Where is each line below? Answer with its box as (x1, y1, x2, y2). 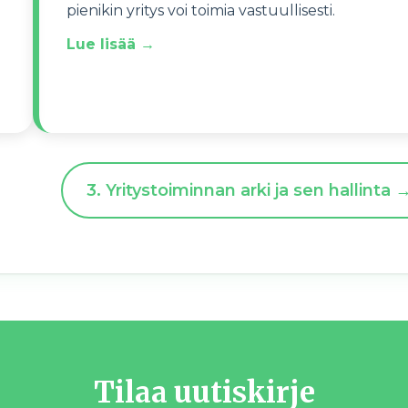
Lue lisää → (66, 36, 155, 53)
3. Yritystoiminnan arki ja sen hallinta (86, 180, 391, 200)
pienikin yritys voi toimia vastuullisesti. (66, 2, 339, 19)
